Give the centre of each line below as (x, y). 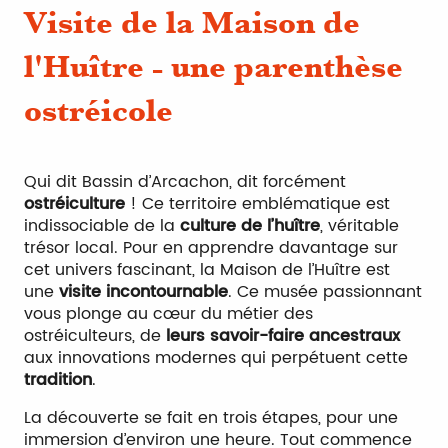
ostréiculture (74, 204)
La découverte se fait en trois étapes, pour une (211, 418)
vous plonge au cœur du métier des (168, 314)
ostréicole (98, 110)
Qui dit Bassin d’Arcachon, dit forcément (185, 182)
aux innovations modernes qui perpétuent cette (216, 358)
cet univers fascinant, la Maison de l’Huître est (207, 270)
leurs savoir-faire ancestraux (283, 336)
